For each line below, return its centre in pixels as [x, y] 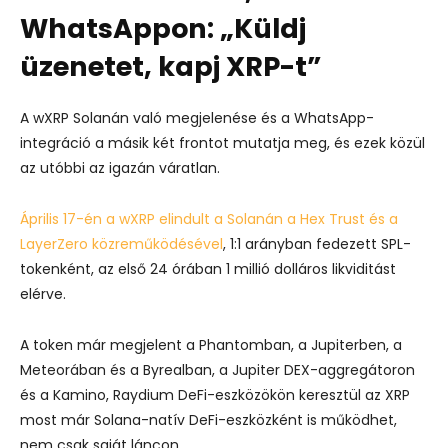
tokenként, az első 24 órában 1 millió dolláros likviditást [208, 268]
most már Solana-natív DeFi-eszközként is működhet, [208, 419]
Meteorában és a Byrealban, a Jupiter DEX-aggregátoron [217, 369]
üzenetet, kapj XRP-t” [171, 66]
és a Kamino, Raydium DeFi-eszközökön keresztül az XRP [215, 394]
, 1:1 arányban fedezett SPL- [317, 243]
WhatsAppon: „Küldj [163, 28]
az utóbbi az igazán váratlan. [120, 167]
